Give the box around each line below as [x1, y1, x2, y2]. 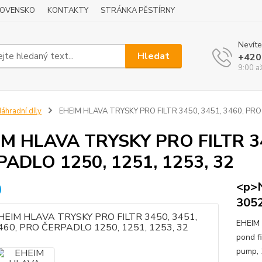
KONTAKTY [47, 5, 88, 16]
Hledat [137, 49, 170, 63]
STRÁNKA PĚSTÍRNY [101, 5, 175, 16]
